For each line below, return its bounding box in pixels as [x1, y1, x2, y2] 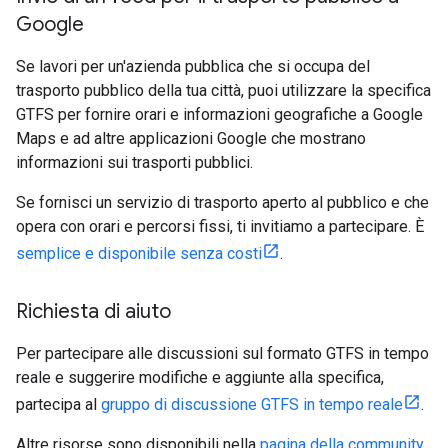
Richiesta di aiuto [16, 299, 171, 324]
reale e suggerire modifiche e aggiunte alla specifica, [16, 368, 384, 387]
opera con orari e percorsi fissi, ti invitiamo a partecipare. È [16, 217, 424, 236]
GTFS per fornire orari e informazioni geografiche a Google [16, 105, 423, 124]
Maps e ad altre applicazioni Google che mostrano [16, 129, 366, 148]
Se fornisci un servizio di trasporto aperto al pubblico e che [16, 193, 429, 212]
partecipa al [16, 395, 101, 414]
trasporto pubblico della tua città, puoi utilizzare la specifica [16, 81, 431, 100]
